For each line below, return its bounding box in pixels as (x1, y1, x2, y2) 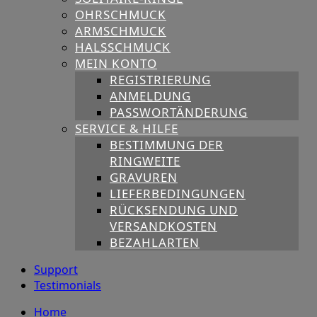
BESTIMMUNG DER (110, 137, 224, 154)
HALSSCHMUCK (75, 39, 171, 56)
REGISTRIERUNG (110, 71, 211, 88)
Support (34, 262, 78, 278)
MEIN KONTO (75, 55, 157, 72)
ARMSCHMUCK (75, 23, 166, 40)
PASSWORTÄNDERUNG (110, 104, 248, 121)
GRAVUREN (110, 169, 178, 186)
